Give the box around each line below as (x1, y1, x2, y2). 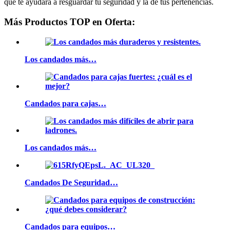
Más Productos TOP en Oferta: (4, 16, 135, 27)
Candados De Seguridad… (25, 178, 118, 187)
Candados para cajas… (25, 99, 106, 108)
